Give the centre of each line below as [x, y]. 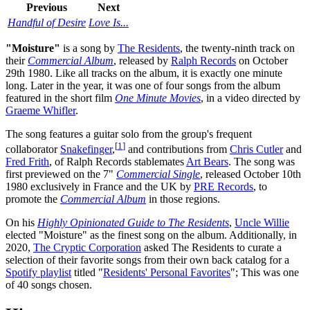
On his [21, 222]
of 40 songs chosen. [49, 284]
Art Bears [207, 161]
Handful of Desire [47, 22]
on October [262, 60]
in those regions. [183, 199]
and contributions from [177, 149]
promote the [33, 199]
